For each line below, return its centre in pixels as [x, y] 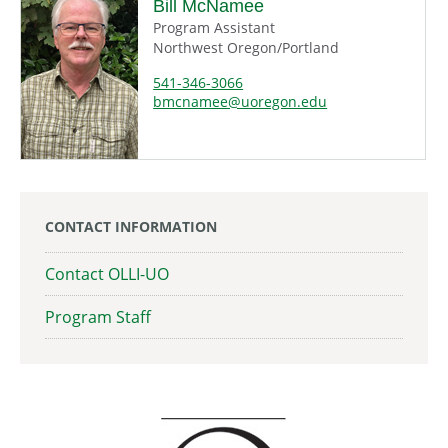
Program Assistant [214, 28]
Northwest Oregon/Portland [246, 48]
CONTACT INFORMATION [131, 227]
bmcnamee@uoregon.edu [240, 102]
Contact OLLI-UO [107, 274]
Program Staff [98, 317]
